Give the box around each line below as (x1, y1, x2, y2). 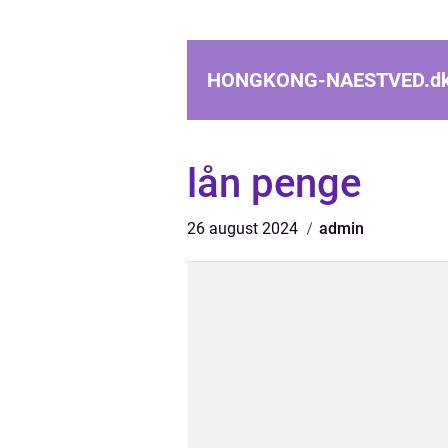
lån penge (187, 160, 361, 207)
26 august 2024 (187, 219, 302, 238)
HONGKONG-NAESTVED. (207, 68, 430, 92)
